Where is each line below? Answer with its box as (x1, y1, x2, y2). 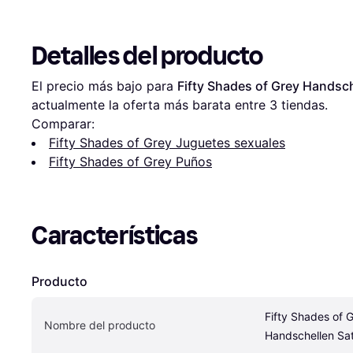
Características (32, 221, 198, 251)
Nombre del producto (44, 318, 155, 333)
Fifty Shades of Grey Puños (49, 154, 212, 170)
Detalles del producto (32, 41, 263, 72)
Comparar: (32, 116, 95, 132)
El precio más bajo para (32, 78, 177, 95)
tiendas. (277, 97, 328, 113)
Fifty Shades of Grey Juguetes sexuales (49, 135, 285, 151)
